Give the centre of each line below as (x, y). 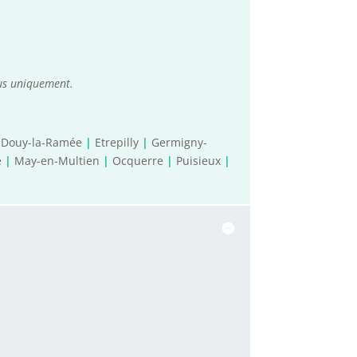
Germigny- (180, 143)
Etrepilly (117, 143)
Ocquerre (138, 161)
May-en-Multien (57, 161)
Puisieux (199, 161)
